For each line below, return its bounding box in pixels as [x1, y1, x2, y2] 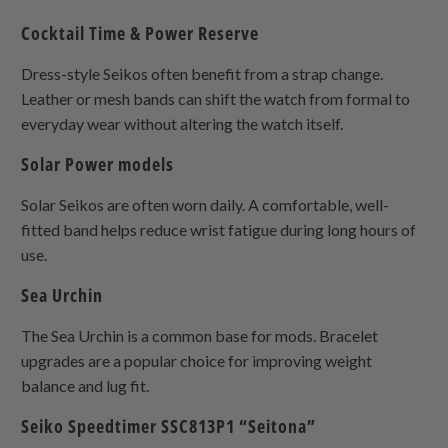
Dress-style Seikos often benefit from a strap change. [21, 64, 384, 84]
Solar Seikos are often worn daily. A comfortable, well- [21, 195, 390, 215]
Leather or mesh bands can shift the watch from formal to [21, 89, 411, 109]
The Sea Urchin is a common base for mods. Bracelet [21, 326, 379, 346]
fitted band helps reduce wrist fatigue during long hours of [21, 220, 417, 240]
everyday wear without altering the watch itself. [21, 114, 344, 134]
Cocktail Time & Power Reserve [21, 21, 260, 46]
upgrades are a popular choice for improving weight [21, 351, 373, 371]
